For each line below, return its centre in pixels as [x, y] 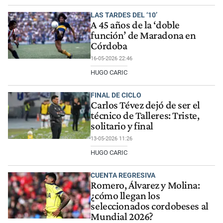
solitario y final [122, 126]
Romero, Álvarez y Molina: [145, 185]
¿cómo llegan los [125, 195]
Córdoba [109, 46]
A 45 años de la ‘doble [135, 25]
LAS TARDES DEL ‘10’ [124, 15]
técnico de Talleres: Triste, [145, 116]
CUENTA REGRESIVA [123, 175]
